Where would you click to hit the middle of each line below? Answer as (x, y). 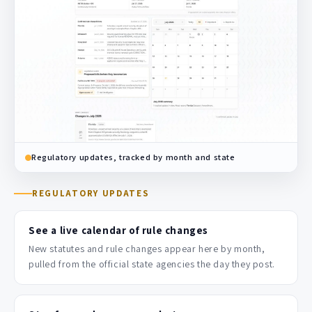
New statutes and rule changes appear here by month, (147, 249)
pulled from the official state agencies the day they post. (152, 264)
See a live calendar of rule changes (118, 231)
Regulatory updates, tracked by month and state (133, 157)
